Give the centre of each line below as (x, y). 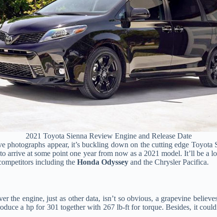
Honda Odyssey (103, 162)
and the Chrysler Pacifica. (169, 162)
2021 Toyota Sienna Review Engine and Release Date (108, 136)
